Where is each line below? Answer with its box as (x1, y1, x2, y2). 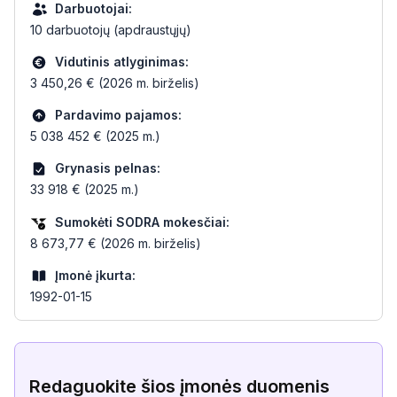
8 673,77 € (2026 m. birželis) (30, 236, 201, 251)
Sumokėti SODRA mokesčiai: (55, 214, 230, 230)
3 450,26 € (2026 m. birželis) (30, 75, 199, 90)
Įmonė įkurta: (55, 268, 136, 283)
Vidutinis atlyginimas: (55, 54, 189, 69)
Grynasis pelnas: (55, 160, 160, 175)
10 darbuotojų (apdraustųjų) (30, 22, 191, 37)
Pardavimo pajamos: (55, 107, 182, 122)
